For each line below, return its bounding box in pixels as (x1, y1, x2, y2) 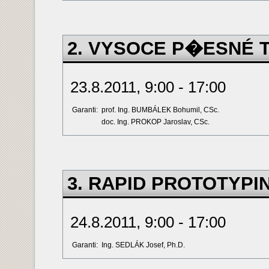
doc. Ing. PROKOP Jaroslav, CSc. (101, 118, 210, 127)
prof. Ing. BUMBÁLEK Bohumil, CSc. (101, 106, 219, 115)
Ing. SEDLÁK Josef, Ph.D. (101, 241, 185, 250)
